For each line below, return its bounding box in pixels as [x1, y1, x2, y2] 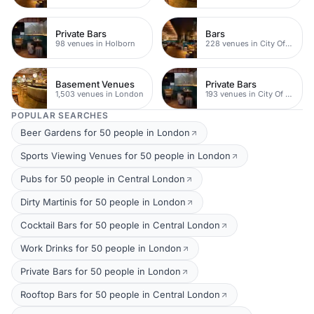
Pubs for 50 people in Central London [20, 173, 185, 184]
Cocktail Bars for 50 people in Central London [20, 219, 220, 231]
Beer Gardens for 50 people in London [20, 127, 190, 138]
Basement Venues [55, 78, 135, 90]
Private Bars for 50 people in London [20, 266, 181, 277]
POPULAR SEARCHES [11, 110, 109, 121]
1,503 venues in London [55, 88, 144, 99]
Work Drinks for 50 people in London [20, 243, 182, 254]
